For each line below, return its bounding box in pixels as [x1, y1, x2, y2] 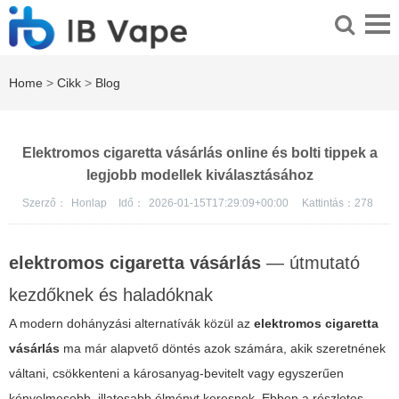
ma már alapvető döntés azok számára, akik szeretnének [60, 341, 386, 356]
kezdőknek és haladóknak [9, 285, 213, 305]
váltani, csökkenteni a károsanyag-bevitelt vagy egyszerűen [9, 366, 344, 381]
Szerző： [21, 197, 67, 210]
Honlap [70, 197, 110, 210]
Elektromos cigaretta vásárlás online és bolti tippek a [21, 145, 378, 161]
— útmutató [261, 253, 360, 273]
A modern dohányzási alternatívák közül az [9, 316, 254, 331]
